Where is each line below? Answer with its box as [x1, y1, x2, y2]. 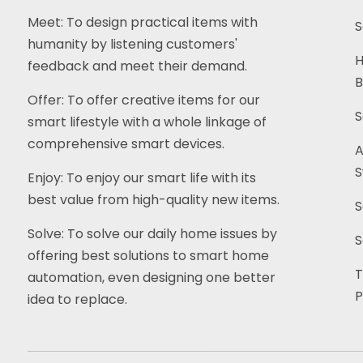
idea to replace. [27, 290, 127, 309]
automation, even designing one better [27, 268, 275, 287]
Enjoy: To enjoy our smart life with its [27, 169, 256, 187]
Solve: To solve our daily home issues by [27, 224, 277, 243]
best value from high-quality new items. [27, 190, 280, 209]
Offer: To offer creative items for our [27, 91, 260, 109]
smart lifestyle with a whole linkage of [27, 113, 267, 131]
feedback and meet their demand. [27, 57, 247, 75]
